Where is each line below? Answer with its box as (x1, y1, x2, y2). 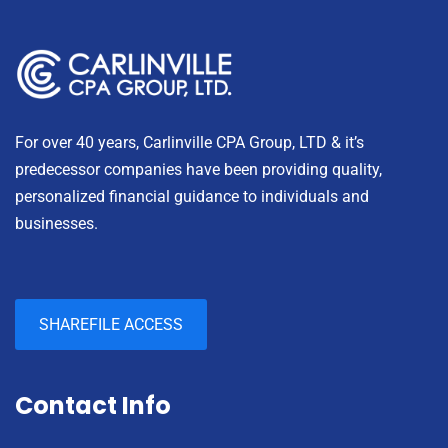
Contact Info (15, 388, 171, 422)
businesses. (15, 213, 98, 233)
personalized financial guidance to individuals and (15, 186, 369, 206)
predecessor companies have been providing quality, (15, 159, 382, 179)
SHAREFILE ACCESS (39, 314, 183, 334)
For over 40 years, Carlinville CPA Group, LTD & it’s (15, 132, 364, 152)
